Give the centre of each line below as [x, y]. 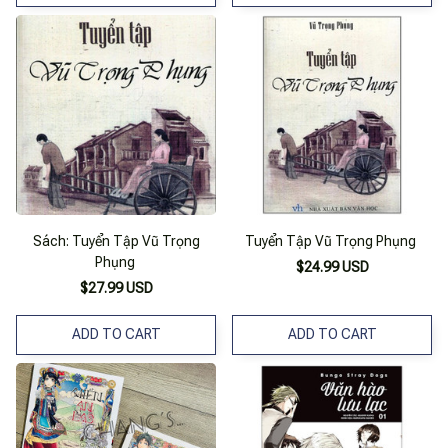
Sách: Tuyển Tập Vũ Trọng [116, 240]
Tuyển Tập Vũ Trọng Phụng [330, 240]
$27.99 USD [116, 287]
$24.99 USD [332, 266]
